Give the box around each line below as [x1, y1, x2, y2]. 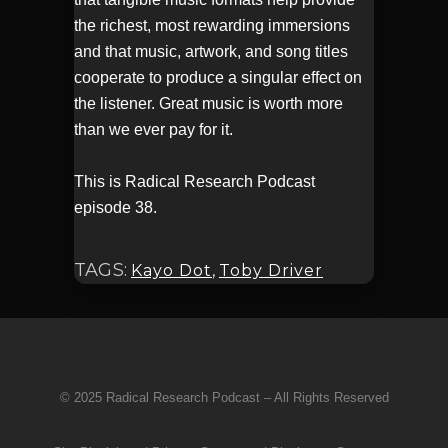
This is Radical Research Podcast [74, 173, 315, 190]
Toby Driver [219, 261, 323, 280]
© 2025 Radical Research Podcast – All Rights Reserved [59, 390, 389, 405]
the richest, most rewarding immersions [74, 17, 350, 34]
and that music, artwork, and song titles [74, 43, 348, 60]
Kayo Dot [131, 261, 212, 280]
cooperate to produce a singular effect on [74, 69, 362, 86]
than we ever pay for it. [74, 121, 233, 138]
